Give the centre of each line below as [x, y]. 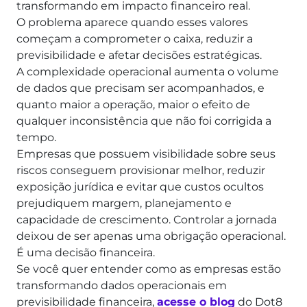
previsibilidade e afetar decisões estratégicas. [139, 56]
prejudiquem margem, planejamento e [124, 204]
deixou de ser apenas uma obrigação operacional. [151, 236]
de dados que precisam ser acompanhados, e [140, 88]
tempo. [36, 138]
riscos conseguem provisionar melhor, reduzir [141, 171]
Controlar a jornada [225, 220]
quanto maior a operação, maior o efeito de [133, 105]
